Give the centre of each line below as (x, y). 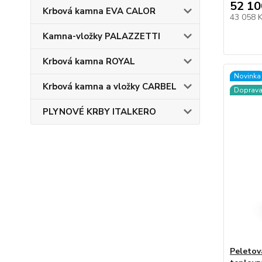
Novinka (247, 76)
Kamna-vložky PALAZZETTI (101, 36)
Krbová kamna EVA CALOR (99, 11)
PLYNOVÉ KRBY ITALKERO (99, 112)
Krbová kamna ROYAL (89, 61)
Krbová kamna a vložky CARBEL (110, 87)
